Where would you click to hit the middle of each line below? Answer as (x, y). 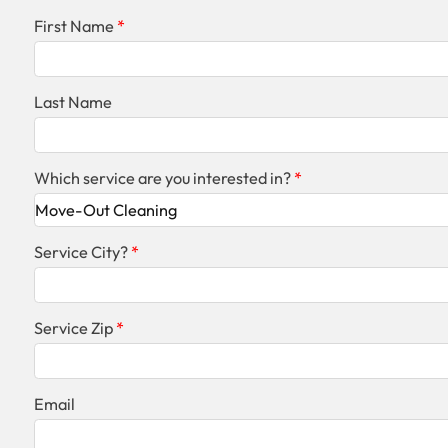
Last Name (72, 102)
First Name (73, 26)
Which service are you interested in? (162, 178)
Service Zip (73, 328)
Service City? (80, 252)
